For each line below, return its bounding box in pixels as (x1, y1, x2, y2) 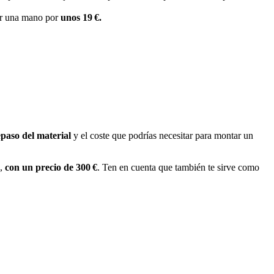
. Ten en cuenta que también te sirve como (97, 162, 259, 173)
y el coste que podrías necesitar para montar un (71, 130, 253, 141)
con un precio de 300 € (5, 162, 97, 173)
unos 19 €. (61, 12, 102, 23)
